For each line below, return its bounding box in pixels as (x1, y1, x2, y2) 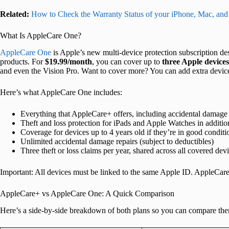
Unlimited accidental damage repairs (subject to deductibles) (20, 136, 214, 146)
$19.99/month (45, 57, 92, 66)
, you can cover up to (92, 57, 162, 66)
